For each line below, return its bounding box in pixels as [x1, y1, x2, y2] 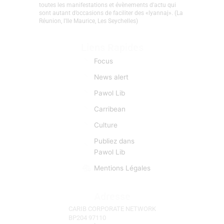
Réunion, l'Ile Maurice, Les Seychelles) [38, 17, 138, 24]
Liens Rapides [80, 41, 143, 54]
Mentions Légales [93, 164, 150, 172]
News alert [93, 73, 128, 81]
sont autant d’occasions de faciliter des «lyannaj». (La [38, 9, 183, 16]
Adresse [93, 190, 130, 202]
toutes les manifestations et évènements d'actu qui [38, 1, 176, 8]
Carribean [93, 105, 125, 113]
